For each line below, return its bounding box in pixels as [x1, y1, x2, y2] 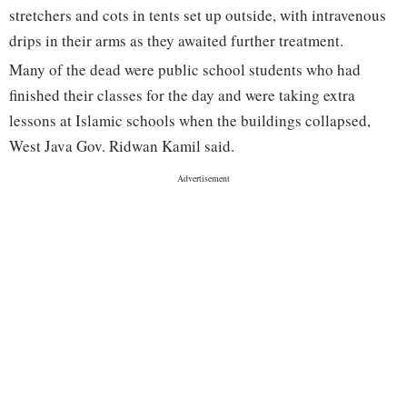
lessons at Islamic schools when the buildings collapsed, [9, 110, 371, 132]
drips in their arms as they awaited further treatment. [9, 30, 343, 52]
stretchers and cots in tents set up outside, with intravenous [9, 5, 386, 26]
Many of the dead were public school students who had [9, 59, 361, 81]
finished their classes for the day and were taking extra [9, 84, 355, 106]
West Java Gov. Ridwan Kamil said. [9, 135, 234, 157]
